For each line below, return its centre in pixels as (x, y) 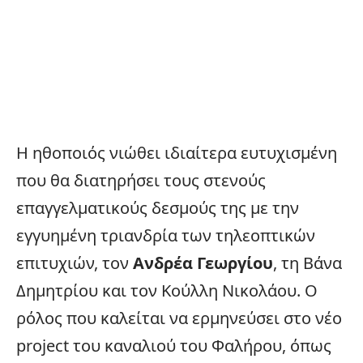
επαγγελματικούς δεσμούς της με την (158, 207)
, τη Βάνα (307, 263)
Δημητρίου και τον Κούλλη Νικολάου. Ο (167, 290)
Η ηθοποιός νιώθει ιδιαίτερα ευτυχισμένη (177, 152)
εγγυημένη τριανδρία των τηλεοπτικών (166, 235)
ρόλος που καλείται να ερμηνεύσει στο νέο (179, 318)
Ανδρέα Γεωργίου (203, 263)
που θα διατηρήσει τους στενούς (141, 180)
